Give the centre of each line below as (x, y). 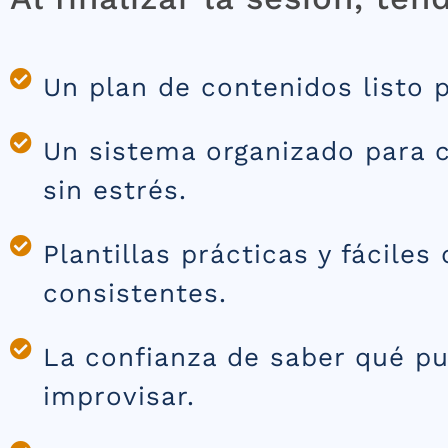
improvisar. (118, 395)
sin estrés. (114, 189)
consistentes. (134, 292)
